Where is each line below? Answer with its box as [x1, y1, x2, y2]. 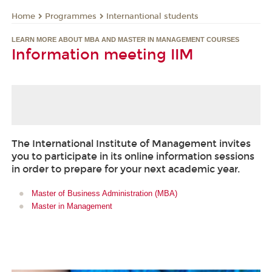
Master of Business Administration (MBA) [31, 189, 177, 199]
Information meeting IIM [12, 46, 194, 64]
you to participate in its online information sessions [12, 150, 254, 162]
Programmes [45, 11, 97, 21]
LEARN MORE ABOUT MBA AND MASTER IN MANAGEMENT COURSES [12, 36, 239, 44]
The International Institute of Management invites [12, 137, 251, 149]
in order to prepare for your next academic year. [12, 163, 240, 175]
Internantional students [106, 11, 199, 21]
